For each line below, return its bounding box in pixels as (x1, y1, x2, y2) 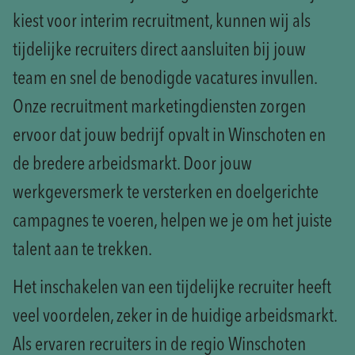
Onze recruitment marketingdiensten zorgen (13, 98, 306, 117)
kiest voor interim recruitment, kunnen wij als (13, 13, 311, 32)
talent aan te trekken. (13, 241, 152, 260)
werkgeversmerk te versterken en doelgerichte (13, 184, 319, 203)
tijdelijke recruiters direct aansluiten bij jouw (13, 41, 306, 60)
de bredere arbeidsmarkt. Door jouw (13, 155, 252, 174)
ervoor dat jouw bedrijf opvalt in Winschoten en (13, 127, 326, 146)
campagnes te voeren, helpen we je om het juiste (13, 212, 332, 231)
